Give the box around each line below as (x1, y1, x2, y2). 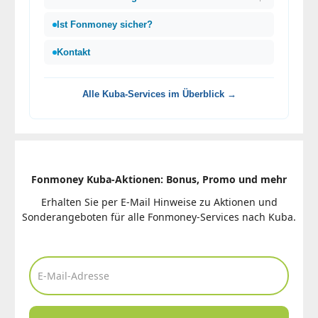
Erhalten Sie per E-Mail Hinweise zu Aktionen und (40, 195, 278, 209)
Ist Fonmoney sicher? (57, 19, 153, 31)
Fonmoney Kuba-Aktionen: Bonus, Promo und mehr (31, 172, 287, 187)
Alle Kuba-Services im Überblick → (82, 89, 236, 100)
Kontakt (57, 47, 90, 58)
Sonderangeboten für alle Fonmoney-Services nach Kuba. (22, 210, 296, 224)
